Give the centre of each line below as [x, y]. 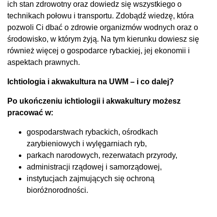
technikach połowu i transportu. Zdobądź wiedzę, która [101, 15]
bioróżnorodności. [57, 190]
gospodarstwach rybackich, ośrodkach [92, 132]
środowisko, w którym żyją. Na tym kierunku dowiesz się [103, 39]
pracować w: [30, 112]
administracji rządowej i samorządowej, [94, 167]
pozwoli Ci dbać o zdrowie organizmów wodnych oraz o [103, 27]
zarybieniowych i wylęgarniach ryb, [87, 143]
